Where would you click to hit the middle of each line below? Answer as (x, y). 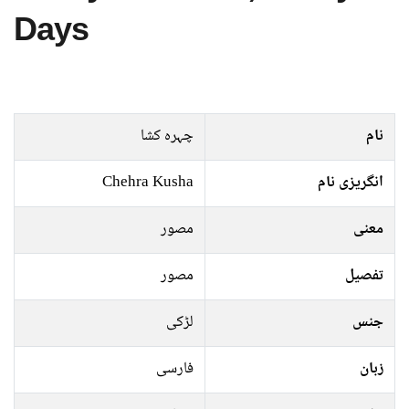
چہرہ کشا (167, 136)
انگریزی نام (351, 183)
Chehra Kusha (148, 183)
